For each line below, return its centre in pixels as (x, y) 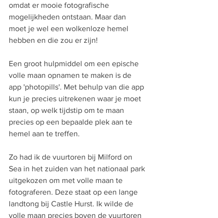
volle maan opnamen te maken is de (71, 75)
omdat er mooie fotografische (60, 5)
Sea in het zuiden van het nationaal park (78, 169)
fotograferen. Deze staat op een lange (74, 192)
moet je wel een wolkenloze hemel (70, 28)
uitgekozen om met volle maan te (67, 180)
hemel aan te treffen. (44, 134)
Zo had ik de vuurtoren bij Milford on (72, 157)
